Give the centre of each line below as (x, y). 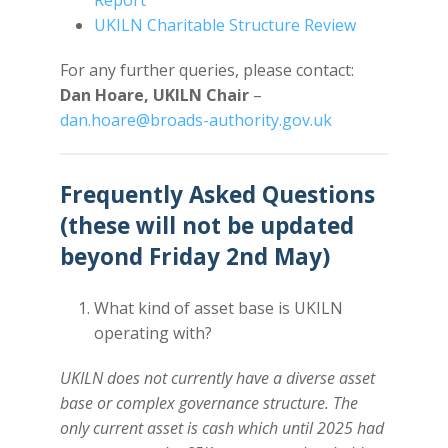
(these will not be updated (206, 226)
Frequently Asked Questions (217, 195)
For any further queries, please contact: (206, 70)
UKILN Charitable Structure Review (224, 25)
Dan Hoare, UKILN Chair (154, 95)
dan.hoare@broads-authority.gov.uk (195, 120)
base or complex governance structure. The (208, 403)
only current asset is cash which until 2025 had (221, 428)
